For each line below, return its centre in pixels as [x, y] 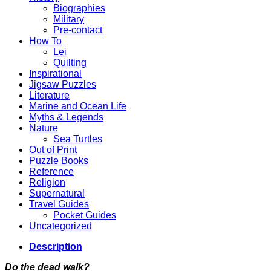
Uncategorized [60, 226]
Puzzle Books [59, 160]
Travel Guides [59, 204]
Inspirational [55, 73]
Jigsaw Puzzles [63, 84]
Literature [49, 95]
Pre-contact [78, 30]
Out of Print [53, 149]
